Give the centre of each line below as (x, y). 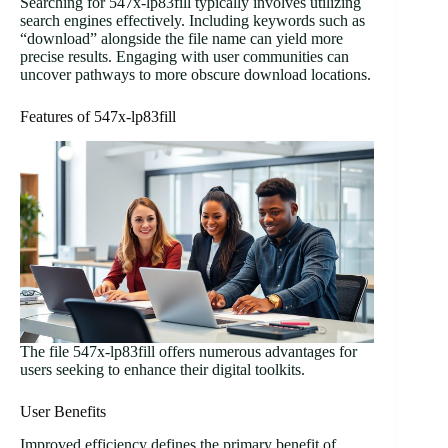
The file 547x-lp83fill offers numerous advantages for (188, 352)
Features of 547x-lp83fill (98, 117)
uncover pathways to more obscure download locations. (195, 75)
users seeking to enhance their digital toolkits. (162, 370)
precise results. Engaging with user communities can (184, 57)
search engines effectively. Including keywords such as (192, 21)
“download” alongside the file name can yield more (181, 39)
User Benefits (63, 412)
